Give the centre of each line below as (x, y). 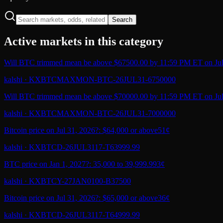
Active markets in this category (84, 41)
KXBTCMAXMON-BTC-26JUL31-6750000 (102, 79)
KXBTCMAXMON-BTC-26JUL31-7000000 (102, 113)
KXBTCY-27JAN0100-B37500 (80, 181)
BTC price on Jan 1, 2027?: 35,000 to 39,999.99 (80, 164)
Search (122, 19)
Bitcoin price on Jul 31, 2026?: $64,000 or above (81, 130)
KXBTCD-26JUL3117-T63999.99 (84, 147)
